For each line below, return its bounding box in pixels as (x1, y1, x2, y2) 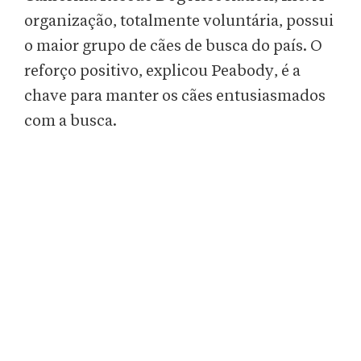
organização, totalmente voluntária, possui (24, 13, 334, 30)
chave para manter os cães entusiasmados (24, 88, 326, 105)
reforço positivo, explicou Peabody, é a (24, 63, 301, 80)
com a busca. (24, 113, 117, 130)
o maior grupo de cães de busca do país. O (24, 38, 322, 55)
